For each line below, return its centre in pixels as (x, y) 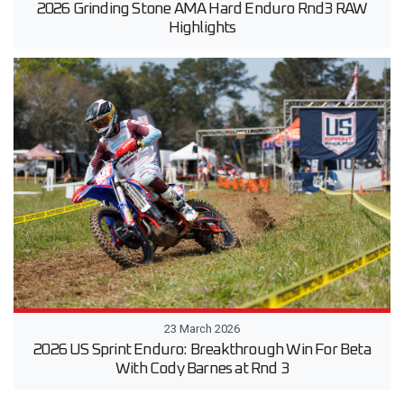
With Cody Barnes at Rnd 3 (202, 369)
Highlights (202, 28)
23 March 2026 (202, 329)
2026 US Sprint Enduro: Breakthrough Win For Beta (202, 350)
